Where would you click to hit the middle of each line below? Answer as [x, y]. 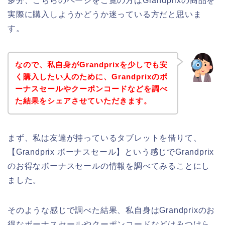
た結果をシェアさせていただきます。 [83, 101]
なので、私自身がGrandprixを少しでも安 [91, 65]
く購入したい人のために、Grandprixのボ [91, 77]
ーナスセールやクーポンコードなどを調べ [91, 89]
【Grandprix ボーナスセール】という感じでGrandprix [111, 152]
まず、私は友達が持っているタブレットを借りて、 [105, 138]
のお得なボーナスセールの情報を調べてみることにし [109, 166]
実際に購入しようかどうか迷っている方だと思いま [105, 14]
